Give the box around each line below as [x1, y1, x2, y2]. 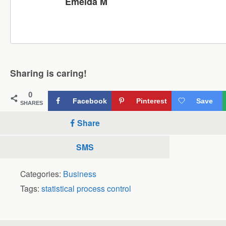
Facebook [73, 96, 107, 105]
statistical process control [41, 182, 131, 194]
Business [63, 167, 96, 179]
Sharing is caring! [10, 66, 87, 79]
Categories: [20, 167, 63, 179]
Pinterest [136, 96, 167, 105]
